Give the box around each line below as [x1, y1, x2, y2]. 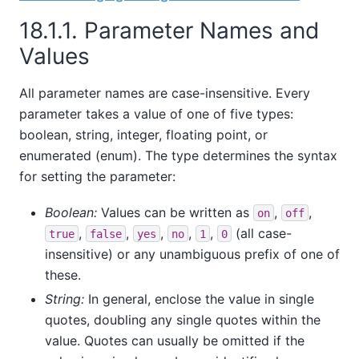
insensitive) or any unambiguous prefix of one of [45, 245, 340, 262]
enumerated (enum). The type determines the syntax [19, 147, 337, 164]
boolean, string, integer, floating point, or [19, 127, 268, 143]
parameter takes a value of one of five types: [19, 106, 293, 123]
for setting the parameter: [19, 168, 175, 185]
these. [45, 266, 81, 283]
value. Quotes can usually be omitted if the [45, 332, 305, 349]
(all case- [232, 224, 292, 241]
